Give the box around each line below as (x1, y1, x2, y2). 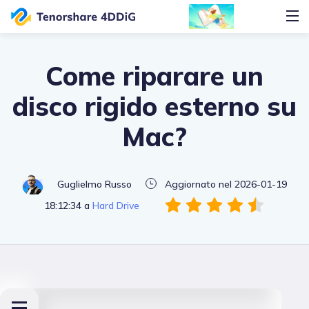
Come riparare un (46, 59, 263, 92)
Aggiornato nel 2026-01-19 (164, 177, 287, 190)
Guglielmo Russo (57, 177, 132, 190)
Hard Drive (92, 199, 142, 212)
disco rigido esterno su (12, 90, 297, 123)
